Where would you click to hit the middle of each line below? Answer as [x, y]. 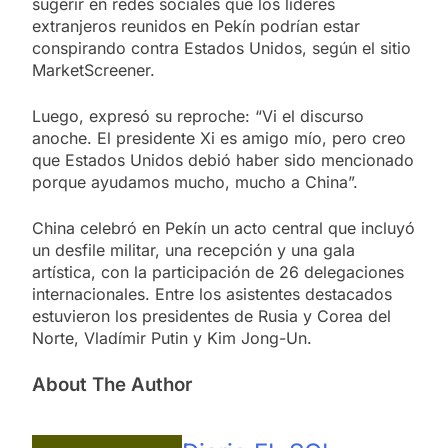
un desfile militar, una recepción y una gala [193, 250]
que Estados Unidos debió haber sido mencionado [223, 160]
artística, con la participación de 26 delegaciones [218, 272]
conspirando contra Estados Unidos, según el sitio [221, 48]
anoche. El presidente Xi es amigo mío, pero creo [219, 138]
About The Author [112, 385]
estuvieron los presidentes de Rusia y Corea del [211, 316]
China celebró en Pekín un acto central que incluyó [223, 228]
